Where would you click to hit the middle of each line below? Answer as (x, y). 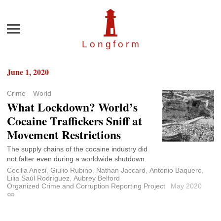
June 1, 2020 (28, 72)
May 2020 (186, 186)
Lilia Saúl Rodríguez (38, 178)
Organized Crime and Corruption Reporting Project (86, 186)
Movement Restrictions (64, 135)
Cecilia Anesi (27, 170)
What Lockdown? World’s (72, 107)
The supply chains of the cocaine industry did (77, 149)
